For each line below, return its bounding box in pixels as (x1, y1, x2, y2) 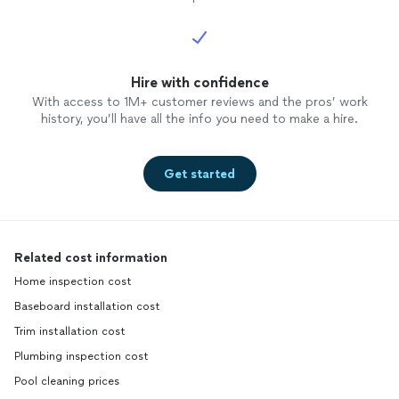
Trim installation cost (14, 325, 126, 338)
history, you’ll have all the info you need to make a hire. (41, 111, 358, 127)
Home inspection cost (14, 275, 132, 289)
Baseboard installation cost (14, 300, 160, 313)
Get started (164, 166, 235, 182)
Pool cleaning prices (14, 375, 119, 388)
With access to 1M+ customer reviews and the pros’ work (31, 94, 368, 110)
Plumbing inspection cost (14, 350, 149, 363)
